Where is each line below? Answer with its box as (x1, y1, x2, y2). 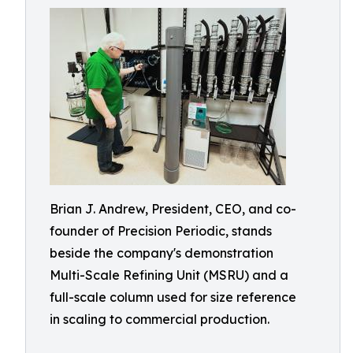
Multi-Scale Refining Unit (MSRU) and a (50, 267, 288, 283)
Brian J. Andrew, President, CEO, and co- (50, 201, 296, 217)
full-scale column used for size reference (50, 289, 296, 305)
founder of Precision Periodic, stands (50, 223, 272, 239)
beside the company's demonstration (50, 245, 273, 261)
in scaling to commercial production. (50, 311, 269, 327)
